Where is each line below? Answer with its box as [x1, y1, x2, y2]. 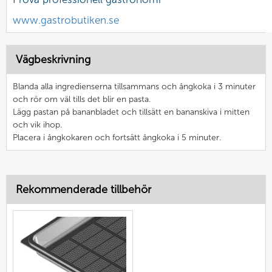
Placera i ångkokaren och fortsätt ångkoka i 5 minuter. [13, 132, 221, 143]
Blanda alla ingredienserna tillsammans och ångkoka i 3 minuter [13, 81, 256, 92]
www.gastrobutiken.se [13, 13, 119, 26]
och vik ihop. [13, 119, 62, 130]
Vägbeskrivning [16, 52, 90, 66]
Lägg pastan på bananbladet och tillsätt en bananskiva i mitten [13, 106, 250, 117]
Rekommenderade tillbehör [16, 182, 151, 196]
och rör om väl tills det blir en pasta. [13, 93, 151, 104]
